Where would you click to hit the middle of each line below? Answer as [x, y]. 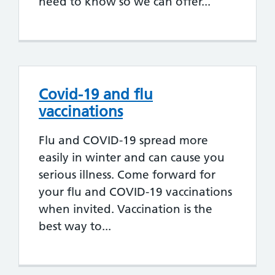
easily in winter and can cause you [132, 158]
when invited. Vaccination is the [126, 209]
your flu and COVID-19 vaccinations [135, 192]
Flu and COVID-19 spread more [123, 141]
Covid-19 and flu [96, 94]
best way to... [75, 227]
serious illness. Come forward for [127, 175]
